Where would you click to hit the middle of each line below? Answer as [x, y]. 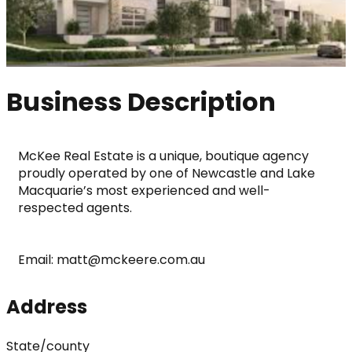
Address [47, 307]
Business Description [141, 102]
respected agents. [75, 207]
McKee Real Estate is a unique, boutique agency [163, 156]
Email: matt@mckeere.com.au [112, 259]
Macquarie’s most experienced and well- [144, 190]
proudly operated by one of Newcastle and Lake [167, 173]
